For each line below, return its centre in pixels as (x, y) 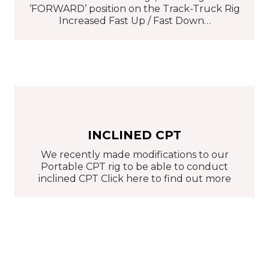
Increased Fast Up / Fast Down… (134, 21)
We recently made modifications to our (134, 154)
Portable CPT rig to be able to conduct (134, 166)
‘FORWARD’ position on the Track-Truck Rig (134, 9)
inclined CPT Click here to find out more (134, 178)
